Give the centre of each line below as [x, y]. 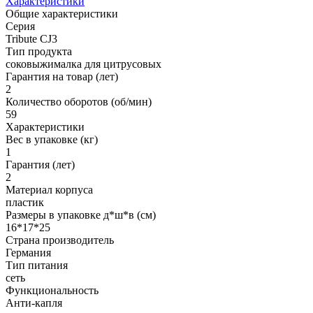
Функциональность [52, 290]
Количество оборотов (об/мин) [79, 101]
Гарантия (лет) [40, 164]
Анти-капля [34, 303]
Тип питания [37, 265]
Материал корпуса [49, 189]
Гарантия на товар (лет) [62, 76]
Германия [28, 252]
